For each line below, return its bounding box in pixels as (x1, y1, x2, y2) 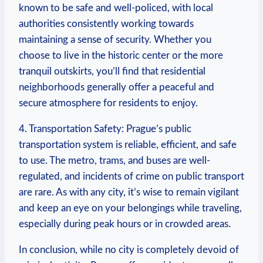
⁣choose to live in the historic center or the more (19, 50, 223, 60)
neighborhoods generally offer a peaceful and (19, 82, 214, 92)
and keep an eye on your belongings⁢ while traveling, (19, 203, 242, 213)
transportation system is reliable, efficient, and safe (19, 139, 237, 150)
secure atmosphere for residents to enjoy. (19, 97, 198, 108)
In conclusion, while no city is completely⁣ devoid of (19, 244, 239, 255)
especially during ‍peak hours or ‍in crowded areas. (19, 218, 231, 229)
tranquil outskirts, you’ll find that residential (19, 66, 205, 76)
